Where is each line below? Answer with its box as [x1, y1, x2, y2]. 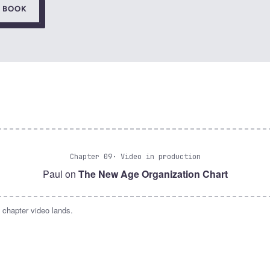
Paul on [42, 167, 78, 181]
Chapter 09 [69, 152, 112, 162]
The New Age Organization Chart [78, 167, 228, 181]
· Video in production [111, 152, 201, 162]
